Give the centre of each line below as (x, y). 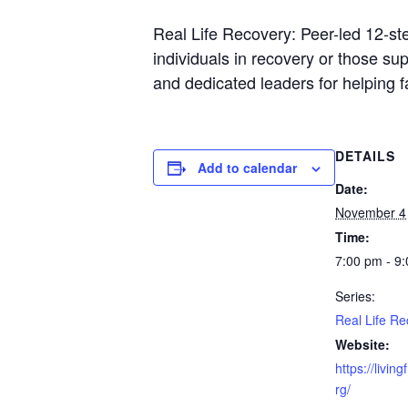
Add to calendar (247, 167)
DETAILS (365, 155)
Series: (355, 296)
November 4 (371, 212)
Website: (362, 344)
